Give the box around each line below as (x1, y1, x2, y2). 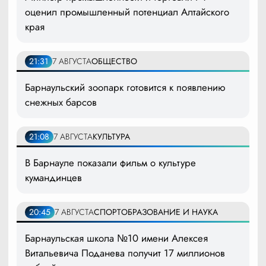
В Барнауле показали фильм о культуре (25, 155, 196, 170)
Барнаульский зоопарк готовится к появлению (25, 80, 226, 94)
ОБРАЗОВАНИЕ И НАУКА (121, 205, 218, 218)
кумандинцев (25, 170, 82, 185)
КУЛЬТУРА (93, 130, 130, 142)
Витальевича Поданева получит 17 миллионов (25, 245, 225, 260)
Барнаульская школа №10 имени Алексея (25, 230, 208, 245)
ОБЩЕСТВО (91, 55, 137, 67)
